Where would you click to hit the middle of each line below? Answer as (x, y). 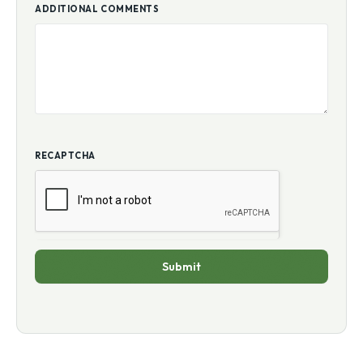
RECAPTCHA (65, 156)
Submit (181, 267)
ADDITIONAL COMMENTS (97, 9)
